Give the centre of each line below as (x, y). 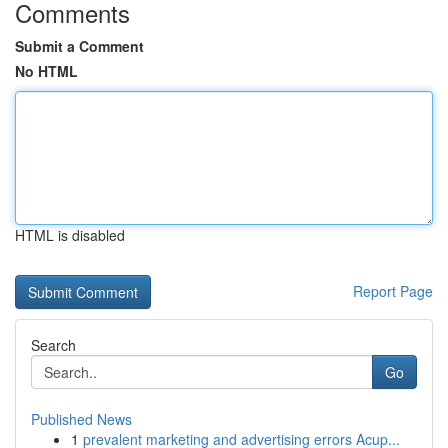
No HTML (46, 71)
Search (53, 345)
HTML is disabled (70, 235)
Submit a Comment (79, 46)
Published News (81, 419)
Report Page (393, 291)
